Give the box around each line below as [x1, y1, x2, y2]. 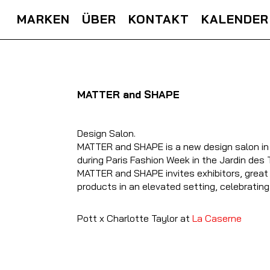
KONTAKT [128, 11, 190, 27]
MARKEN [17, 11, 71, 27]
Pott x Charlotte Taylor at [77, 212, 192, 225]
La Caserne [192, 212, 242, 225]
